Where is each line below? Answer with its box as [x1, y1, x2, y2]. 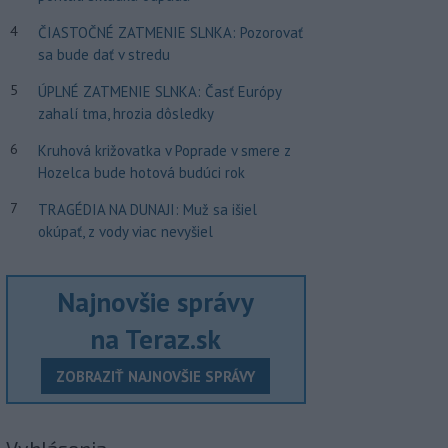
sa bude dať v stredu [37, 44, 170, 64]
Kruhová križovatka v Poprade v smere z [37, 140, 291, 160]
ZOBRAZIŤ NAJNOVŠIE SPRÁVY [56, 366, 256, 386]
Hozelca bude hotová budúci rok [37, 162, 245, 182]
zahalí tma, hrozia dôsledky [37, 103, 214, 123]
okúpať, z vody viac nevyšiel [37, 221, 213, 241]
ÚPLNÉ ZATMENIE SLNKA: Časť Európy [37, 81, 281, 101]
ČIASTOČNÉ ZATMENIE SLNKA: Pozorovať [37, 22, 303, 42]
